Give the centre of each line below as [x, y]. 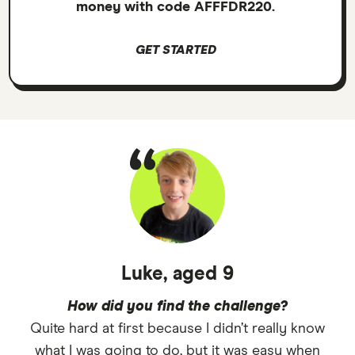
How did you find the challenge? [177, 306]
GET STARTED [176, 50]
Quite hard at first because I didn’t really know [177, 328]
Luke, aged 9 [177, 274]
